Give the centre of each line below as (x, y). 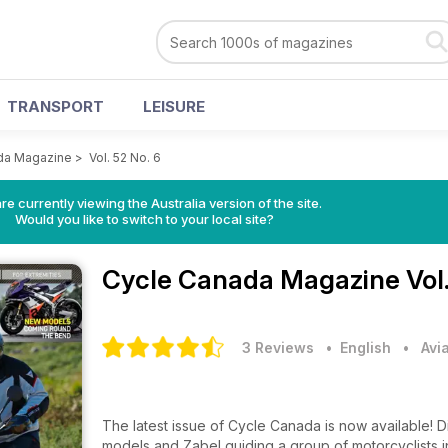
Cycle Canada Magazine (254, 279)
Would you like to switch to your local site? (144, 219)
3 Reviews (278, 347)
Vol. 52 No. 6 (125, 157)
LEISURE (174, 106)
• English (354, 347)
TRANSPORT (55, 106)
